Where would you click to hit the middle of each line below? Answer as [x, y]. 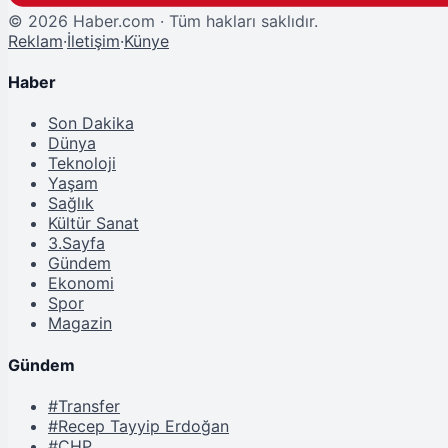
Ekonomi [81, 283]
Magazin [80, 323]
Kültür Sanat [93, 223]
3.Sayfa [76, 243]
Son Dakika [91, 123]
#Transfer [84, 405]
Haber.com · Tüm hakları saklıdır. [193, 20]
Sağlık [71, 203]
